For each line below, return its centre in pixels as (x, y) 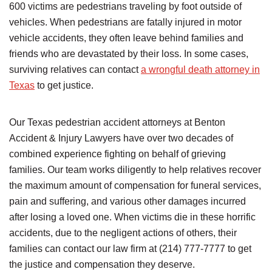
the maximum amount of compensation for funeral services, (135, 185)
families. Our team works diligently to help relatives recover (135, 170)
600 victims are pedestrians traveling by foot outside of (125, 6)
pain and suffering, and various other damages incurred (127, 201)
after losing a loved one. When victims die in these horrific (132, 217)
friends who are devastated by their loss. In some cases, (129, 54)
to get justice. (64, 85)
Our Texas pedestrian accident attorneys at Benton (117, 122)
